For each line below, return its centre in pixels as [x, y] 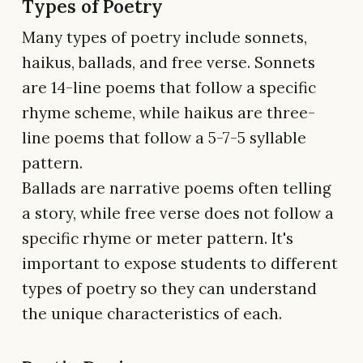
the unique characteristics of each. [152, 314]
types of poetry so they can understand [169, 289]
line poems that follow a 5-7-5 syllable [164, 138]
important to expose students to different [180, 264]
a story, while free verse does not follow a [178, 214]
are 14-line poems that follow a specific [169, 88]
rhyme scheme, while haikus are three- [169, 113]
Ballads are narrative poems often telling [177, 188]
